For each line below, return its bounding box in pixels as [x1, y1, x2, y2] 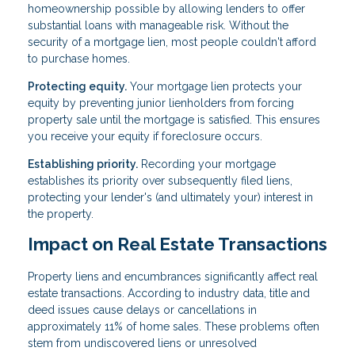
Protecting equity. [28, 79, 127, 93]
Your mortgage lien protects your [127, 79, 302, 93]
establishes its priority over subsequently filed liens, [28, 174, 292, 187]
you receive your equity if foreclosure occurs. [28, 129, 262, 143]
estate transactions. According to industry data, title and [28, 286, 310, 300]
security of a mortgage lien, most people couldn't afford [28, 35, 316, 48]
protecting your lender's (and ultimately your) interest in [28, 190, 313, 204]
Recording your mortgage [138, 157, 276, 170]
